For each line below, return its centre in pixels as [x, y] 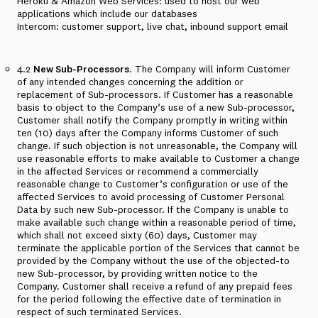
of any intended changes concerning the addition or [130, 82]
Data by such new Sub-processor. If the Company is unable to [153, 209]
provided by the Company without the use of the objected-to [153, 261]
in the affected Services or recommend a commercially [138, 171]
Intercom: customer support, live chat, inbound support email [153, 26]
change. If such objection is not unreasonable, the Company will [157, 146]
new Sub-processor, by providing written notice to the [137, 273]
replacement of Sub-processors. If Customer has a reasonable [155, 94]
